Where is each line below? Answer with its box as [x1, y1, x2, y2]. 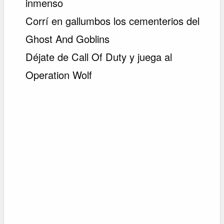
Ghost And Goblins [25, 31, 110, 46]
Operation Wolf [25, 67, 92, 82]
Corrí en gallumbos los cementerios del [25, 13, 200, 28]
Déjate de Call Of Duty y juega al [25, 49, 172, 64]
